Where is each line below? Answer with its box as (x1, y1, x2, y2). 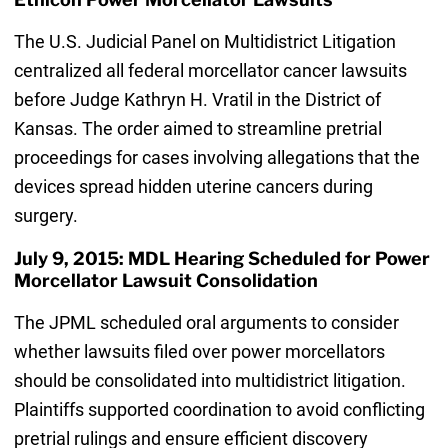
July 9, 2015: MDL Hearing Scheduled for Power (13, 247, 430, 269)
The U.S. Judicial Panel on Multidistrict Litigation (13, 30, 396, 52)
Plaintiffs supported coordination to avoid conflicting (13, 398, 425, 420)
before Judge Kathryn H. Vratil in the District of (13, 88, 381, 110)
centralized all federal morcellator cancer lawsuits (13, 59, 407, 81)
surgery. (13, 204, 78, 226)
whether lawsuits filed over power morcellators (13, 340, 385, 362)
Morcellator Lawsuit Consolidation (13, 269, 318, 291)
